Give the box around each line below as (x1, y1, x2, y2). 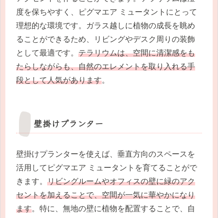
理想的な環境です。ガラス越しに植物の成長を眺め (16, 21, 195, 30)
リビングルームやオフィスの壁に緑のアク (47, 177, 195, 186)
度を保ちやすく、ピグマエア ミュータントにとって (16, 8, 197, 17)
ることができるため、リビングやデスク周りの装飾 (16, 35, 195, 44)
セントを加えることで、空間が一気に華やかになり (16, 191, 195, 200)
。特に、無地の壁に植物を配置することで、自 (32, 204, 195, 213)
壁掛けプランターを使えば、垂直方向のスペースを (16, 150, 195, 159)
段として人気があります (16, 76, 102, 85)
